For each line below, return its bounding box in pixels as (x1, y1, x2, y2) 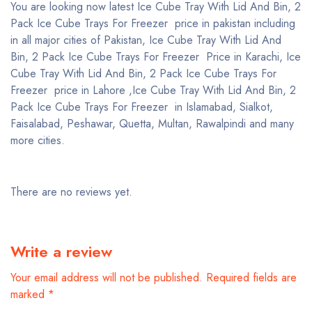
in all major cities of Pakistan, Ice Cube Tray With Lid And (10, 32, 281, 48)
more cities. (10, 132, 65, 148)
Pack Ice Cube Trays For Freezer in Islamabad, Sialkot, (10, 99, 273, 115)
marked (10, 286, 48, 302)
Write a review (10, 240, 112, 263)
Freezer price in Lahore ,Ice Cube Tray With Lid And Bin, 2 (10, 82, 296, 98)
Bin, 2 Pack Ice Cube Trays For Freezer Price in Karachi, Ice (10, 49, 301, 65)
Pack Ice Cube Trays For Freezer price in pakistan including (10, 15, 295, 31)
